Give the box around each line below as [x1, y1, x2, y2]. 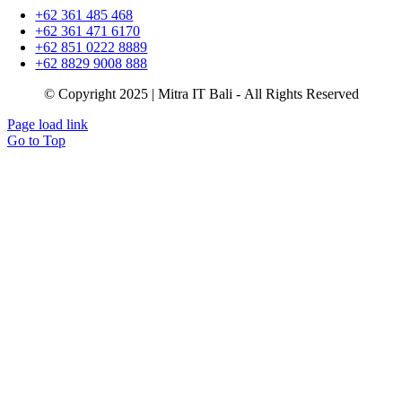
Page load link [7, 117, 88, 133]
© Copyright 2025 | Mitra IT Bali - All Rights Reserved [43, 86, 359, 102]
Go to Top [7, 133, 66, 149]
